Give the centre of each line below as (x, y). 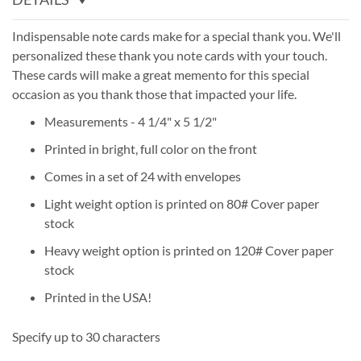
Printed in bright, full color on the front (151, 148)
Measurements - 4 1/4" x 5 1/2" (131, 121)
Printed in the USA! (98, 297)
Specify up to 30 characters (86, 336)
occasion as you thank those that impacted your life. (154, 93)
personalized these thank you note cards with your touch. (170, 55)
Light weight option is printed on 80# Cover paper (182, 203)
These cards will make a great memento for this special (161, 74)
